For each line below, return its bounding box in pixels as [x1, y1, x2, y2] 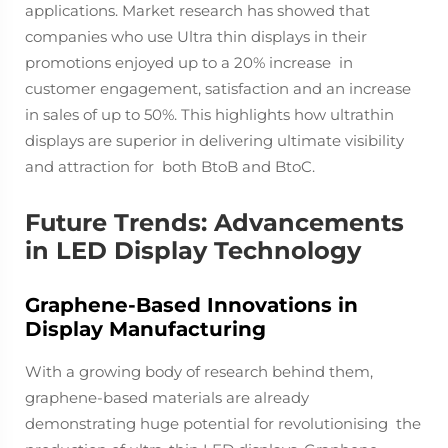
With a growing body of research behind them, [25, 362, 373, 381]
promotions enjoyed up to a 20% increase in [25, 53, 353, 72]
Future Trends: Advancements [25, 208, 404, 237]
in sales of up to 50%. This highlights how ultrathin [25, 105, 394, 124]
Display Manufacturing [25, 317, 266, 341]
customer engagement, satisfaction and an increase [25, 79, 411, 98]
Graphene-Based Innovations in [25, 293, 358, 317]
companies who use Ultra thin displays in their [25, 27, 367, 46]
